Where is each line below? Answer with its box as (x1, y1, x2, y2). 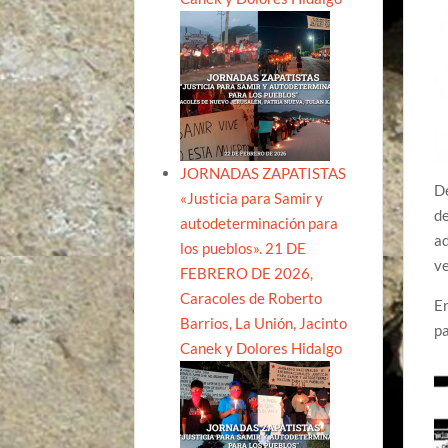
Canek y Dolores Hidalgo (180, 338, 343, 357)
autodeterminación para (180, 213, 339, 232)
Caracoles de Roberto (180, 288, 323, 307)
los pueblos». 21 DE (180, 238, 307, 257)
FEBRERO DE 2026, (180, 263, 314, 282)
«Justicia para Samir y (180, 188, 324, 207)
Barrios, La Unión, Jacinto (180, 313, 348, 332)
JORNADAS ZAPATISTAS (180, 163, 347, 182)
